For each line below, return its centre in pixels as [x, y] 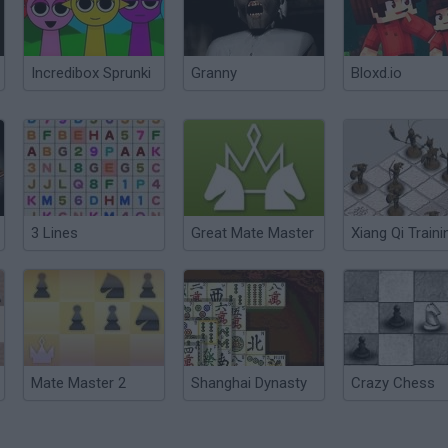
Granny [214, 73]
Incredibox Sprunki [91, 73]
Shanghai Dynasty [249, 383]
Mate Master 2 [78, 383]
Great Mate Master [252, 233]
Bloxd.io [376, 73]
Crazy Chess [393, 383]
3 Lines [54, 233]
